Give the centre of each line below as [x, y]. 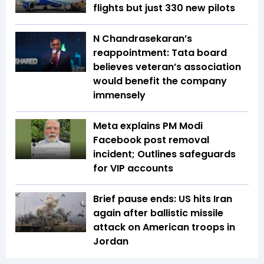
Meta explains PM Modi [148, 126]
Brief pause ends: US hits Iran [163, 199]
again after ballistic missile [158, 213]
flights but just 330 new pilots [164, 8]
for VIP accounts [133, 169]
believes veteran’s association [167, 67]
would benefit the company [160, 81]
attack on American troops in [164, 227]
